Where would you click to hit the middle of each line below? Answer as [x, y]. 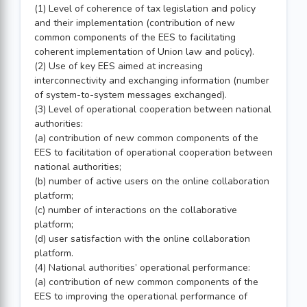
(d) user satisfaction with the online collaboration [142, 239]
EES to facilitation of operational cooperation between [153, 152]
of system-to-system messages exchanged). [131, 95]
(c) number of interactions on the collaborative [136, 210]
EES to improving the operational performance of [141, 296]
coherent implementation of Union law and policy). [144, 52]
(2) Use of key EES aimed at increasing [119, 66]
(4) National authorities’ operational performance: [142, 268]
